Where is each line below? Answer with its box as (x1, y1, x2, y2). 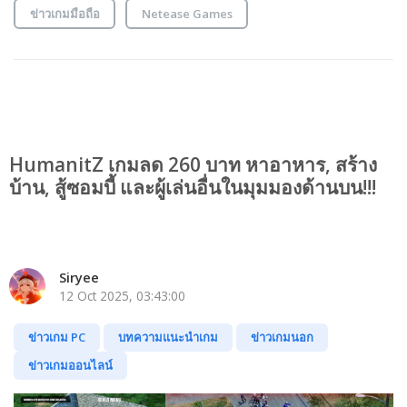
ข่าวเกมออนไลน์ (28, 357, 113, 374)
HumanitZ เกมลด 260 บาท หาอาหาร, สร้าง (9, 152, 377, 178)
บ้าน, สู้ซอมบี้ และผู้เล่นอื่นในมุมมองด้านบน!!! (9, 174, 376, 201)
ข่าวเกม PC (28, 329, 85, 346)
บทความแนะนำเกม (118, 329, 218, 346)
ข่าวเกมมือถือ (29, 5, 100, 22)
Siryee (59, 269, 99, 287)
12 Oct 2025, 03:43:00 (59, 287, 185, 305)
